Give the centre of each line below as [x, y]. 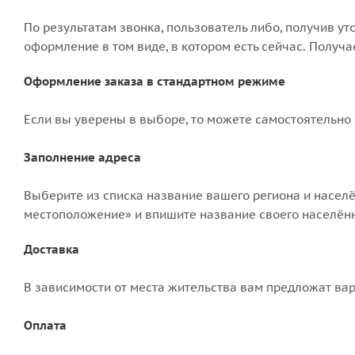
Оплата [45, 325]
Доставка [52, 249]
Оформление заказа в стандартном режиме [155, 81]
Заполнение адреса [82, 157]
